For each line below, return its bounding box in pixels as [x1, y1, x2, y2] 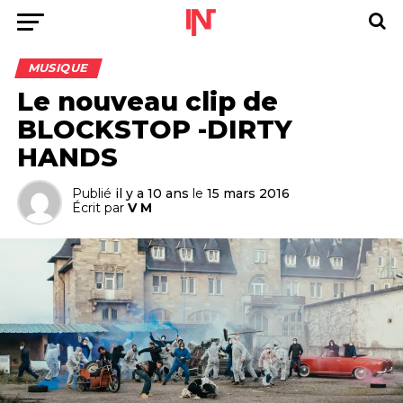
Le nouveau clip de [16, 85, 278, 117]
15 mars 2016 [206, 185, 290, 201]
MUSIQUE [26, 61, 90, 75]
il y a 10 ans [114, 185, 189, 201]
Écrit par [71, 200, 124, 216]
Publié [71, 185, 112, 201]
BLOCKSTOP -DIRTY [16, 113, 292, 145]
